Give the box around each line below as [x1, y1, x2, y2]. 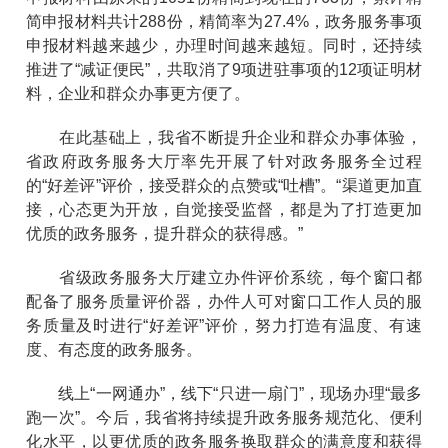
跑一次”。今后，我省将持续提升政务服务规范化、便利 [26, 408, 422, 426]
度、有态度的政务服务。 [26, 340, 203, 358]
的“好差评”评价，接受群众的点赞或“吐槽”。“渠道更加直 [26, 176, 422, 194]
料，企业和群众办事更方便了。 [26, 84, 251, 102]
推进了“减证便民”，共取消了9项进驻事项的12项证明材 [26, 60, 422, 78]
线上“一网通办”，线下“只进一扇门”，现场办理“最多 [26, 384, 422, 402]
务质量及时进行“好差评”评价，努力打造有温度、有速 [26, 316, 422, 334]
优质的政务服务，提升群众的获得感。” [26, 224, 304, 242]
